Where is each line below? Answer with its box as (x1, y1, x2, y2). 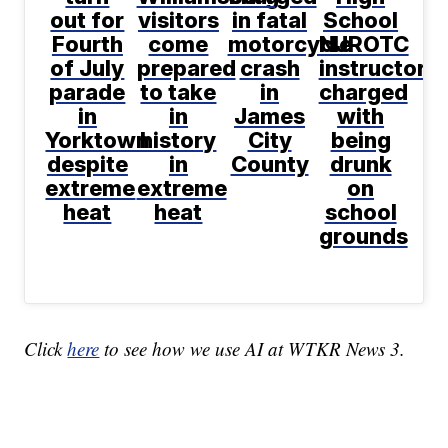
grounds (318, 222, 408, 249)
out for (50, 6, 125, 33)
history (140, 126, 217, 153)
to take (140, 78, 217, 105)
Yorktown (45, 126, 150, 153)
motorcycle (227, 30, 352, 57)
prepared (136, 54, 236, 81)
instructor (318, 54, 426, 81)
